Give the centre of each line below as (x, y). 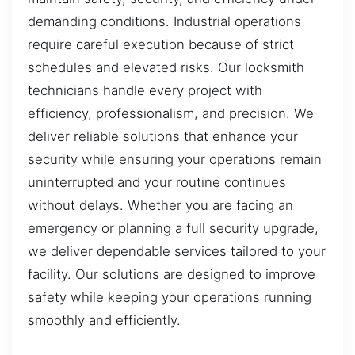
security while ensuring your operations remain (175, 159)
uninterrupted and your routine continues (157, 182)
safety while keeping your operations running (170, 297)
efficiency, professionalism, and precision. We (171, 113)
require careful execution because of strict (161, 44)
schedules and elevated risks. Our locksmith (166, 67)
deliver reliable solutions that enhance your (163, 136)
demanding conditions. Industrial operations (164, 21)
